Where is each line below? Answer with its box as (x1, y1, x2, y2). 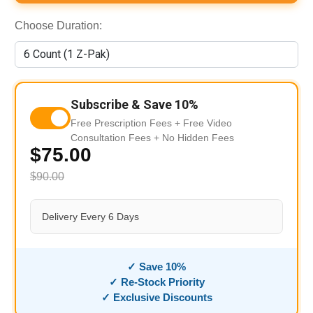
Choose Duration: (14, 20, 102, 32)
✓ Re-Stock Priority (108, 276, 205, 289)
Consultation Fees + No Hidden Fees (70, 132, 234, 144)
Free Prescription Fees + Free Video (70, 117, 232, 129)
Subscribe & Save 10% (70, 97, 198, 112)
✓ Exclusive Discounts (101, 291, 212, 304)
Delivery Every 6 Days (41, 211, 139, 223)
